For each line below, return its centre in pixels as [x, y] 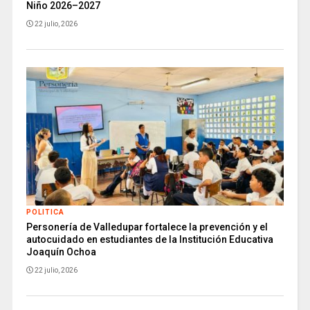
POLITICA [45, 212]
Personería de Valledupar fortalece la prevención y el [147, 227]
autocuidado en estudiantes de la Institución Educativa [149, 239]
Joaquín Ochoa [61, 252]
